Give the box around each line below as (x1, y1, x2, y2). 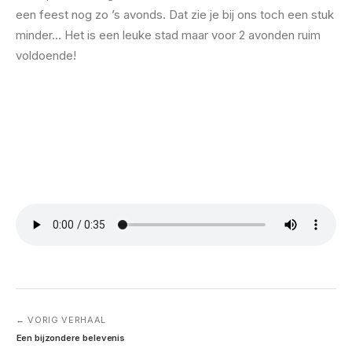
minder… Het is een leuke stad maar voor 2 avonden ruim (16, 27, 321, 42)
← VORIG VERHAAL (16, 314, 106, 325)
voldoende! (16, 48, 76, 63)
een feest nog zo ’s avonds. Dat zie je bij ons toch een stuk (16, 7, 334, 22)
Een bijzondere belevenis (16, 332, 125, 343)
